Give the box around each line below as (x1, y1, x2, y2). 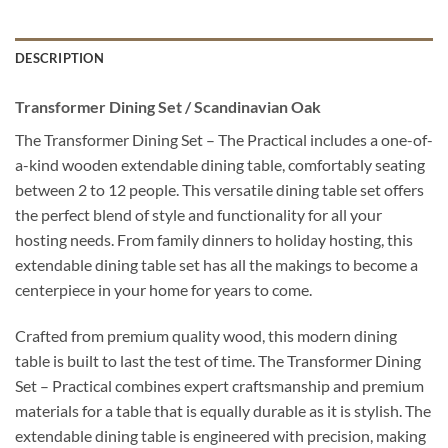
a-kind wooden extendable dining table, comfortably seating (15, 154, 425, 174)
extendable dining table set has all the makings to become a (15, 254, 418, 274)
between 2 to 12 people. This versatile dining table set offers (15, 179, 424, 199)
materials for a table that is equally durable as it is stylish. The (15, 400, 431, 420)
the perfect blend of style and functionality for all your (15, 204, 382, 224)
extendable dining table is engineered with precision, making (15, 425, 426, 445)
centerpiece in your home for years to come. (15, 279, 312, 299)
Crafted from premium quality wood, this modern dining (15, 325, 397, 345)
